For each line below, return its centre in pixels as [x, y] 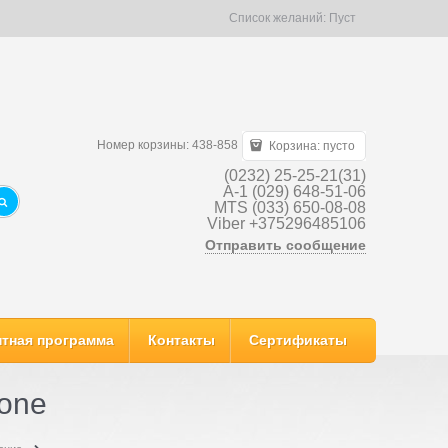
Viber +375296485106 [286, 223]
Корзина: [294, 145]
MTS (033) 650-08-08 [290, 207]
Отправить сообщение [285, 244]
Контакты [181, 340]
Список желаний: [279, 18]
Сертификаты [298, 340]
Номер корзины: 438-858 [168, 144]
